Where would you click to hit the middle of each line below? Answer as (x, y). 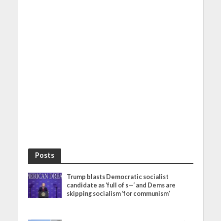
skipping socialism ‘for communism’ (119, 194)
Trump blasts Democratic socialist (118, 177)
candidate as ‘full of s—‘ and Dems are (121, 185)
